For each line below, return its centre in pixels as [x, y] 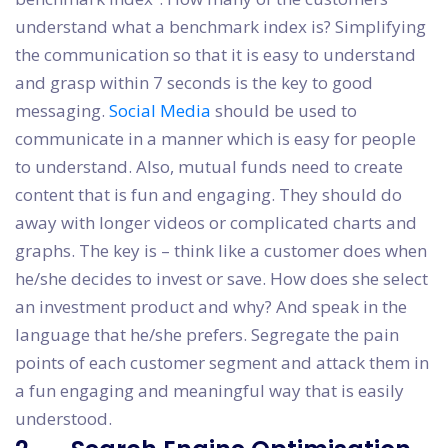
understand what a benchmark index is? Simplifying [220, 27]
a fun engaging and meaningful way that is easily [209, 391]
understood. [63, 419]
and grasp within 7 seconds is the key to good [194, 83]
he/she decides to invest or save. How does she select [221, 279]
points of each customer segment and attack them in [222, 363]
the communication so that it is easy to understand [215, 55]
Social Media [160, 111]
